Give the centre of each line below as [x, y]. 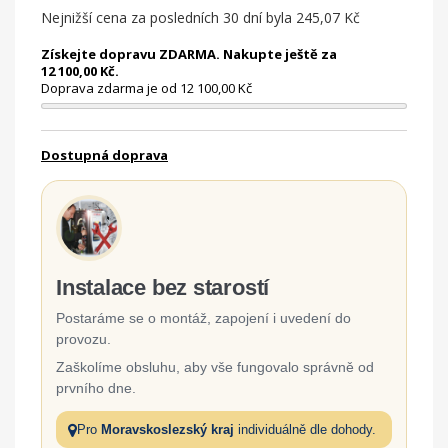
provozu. [83, 339]
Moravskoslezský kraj [167, 429]
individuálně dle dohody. [305, 429]
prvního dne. [96, 388]
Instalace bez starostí [163, 287]
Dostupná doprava [104, 155]
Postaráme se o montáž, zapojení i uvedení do [203, 318]
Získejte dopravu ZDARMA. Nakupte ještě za [189, 54]
